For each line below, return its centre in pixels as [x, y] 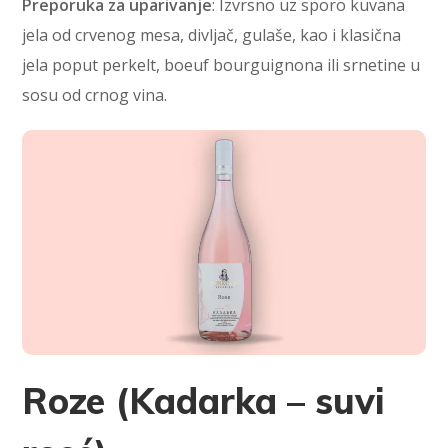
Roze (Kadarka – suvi [204, 400]
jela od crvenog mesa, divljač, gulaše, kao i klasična [212, 35]
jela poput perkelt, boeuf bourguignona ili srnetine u [221, 65]
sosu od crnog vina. [95, 95]
